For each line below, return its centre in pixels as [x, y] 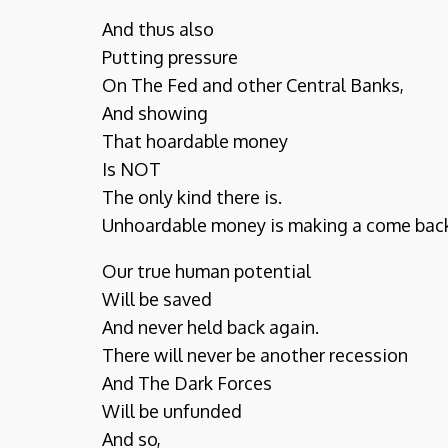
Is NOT [131, 169]
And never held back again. [210, 327]
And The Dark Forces [187, 383]
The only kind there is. [192, 197]
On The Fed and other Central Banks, [253, 85]
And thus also [158, 29]
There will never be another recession [255, 355]
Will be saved [157, 299]
